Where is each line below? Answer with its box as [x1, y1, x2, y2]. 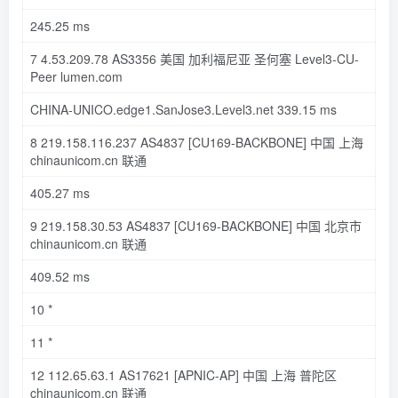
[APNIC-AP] [174, 365, 239, 384]
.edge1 [113, 99, 152, 118]
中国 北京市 [292, 216, 362, 235]
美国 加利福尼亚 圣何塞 [156, 49, 295, 68]
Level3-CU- [295, 49, 359, 68]
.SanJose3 [152, 99, 211, 118]
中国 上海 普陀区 [239, 365, 337, 384]
